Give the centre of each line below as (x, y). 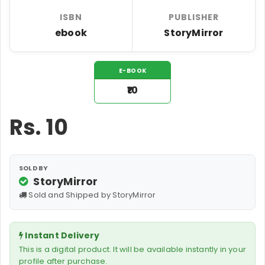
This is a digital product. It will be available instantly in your (133, 249)
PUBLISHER (194, 17)
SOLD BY (34, 168)
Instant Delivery (62, 235)
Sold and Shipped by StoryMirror (91, 195)
